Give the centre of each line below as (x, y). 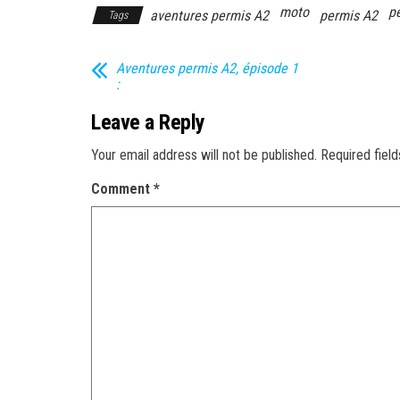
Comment (122, 189)
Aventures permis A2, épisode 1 (207, 68)
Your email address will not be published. (204, 155)
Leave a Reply (148, 122)
